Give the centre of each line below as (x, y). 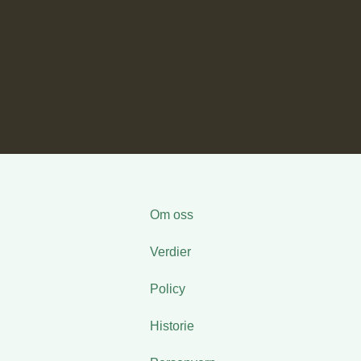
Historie (172, 326)
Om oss (171, 214)
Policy (167, 288)
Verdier (170, 251)
